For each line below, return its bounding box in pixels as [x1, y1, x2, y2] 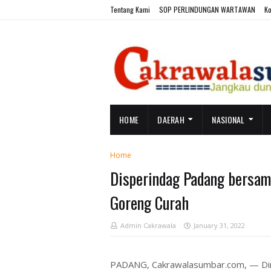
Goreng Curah [110, 191, 189, 215]
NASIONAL [212, 113, 245, 126]
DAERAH [157, 113, 185, 126]
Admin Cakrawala [120, 221, 176, 230]
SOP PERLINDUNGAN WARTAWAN [159, 4, 255, 15]
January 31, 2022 [194, 221, 245, 230]
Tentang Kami [110, 4, 150, 15]
